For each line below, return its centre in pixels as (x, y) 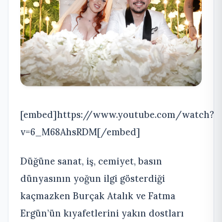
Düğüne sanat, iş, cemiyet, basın (91, 161)
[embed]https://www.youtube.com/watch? (117, 115)
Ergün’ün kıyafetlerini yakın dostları (102, 213)
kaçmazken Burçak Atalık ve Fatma (98, 196)
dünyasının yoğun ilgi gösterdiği (93, 179)
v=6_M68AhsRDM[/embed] (80, 132)
